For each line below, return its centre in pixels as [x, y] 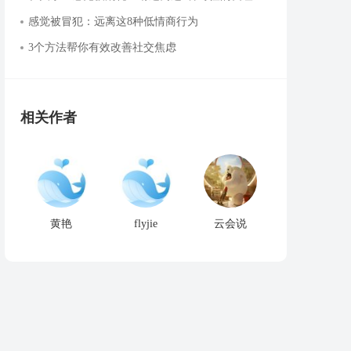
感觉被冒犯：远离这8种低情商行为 [113, 22]
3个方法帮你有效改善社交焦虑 [102, 47]
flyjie [146, 224]
